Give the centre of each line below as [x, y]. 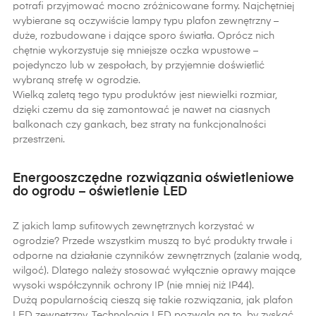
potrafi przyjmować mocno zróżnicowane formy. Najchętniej [153, 6]
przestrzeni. [39, 140]
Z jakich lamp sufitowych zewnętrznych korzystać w [134, 226]
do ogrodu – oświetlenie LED [100, 192]
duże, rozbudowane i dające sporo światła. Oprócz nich [144, 36]
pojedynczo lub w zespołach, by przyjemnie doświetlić [139, 66]
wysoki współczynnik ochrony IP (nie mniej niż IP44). [133, 286]
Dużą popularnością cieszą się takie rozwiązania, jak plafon [153, 300]
